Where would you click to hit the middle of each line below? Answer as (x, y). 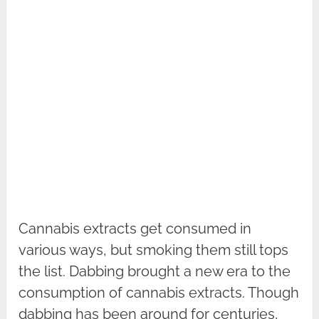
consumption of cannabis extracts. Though (159, 293)
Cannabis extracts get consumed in (135, 229)
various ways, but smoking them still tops (154, 250)
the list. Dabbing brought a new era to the (155, 272)
